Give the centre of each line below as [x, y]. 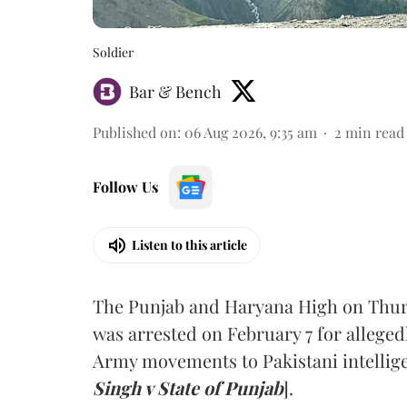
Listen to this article [189, 245]
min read [375, 132]
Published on [135, 132]
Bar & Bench [175, 91]
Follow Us [125, 186]
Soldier [113, 52]
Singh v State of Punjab [188, 387]
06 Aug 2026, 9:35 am [251, 132]
